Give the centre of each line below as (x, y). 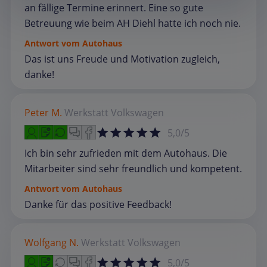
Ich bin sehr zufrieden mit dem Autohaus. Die (126, 153)
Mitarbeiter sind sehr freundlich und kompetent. (133, 168)
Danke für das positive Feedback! (98, 204)
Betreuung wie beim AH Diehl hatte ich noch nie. (133, 23)
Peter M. (43, 112)
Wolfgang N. (52, 242)
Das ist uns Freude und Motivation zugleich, (122, 59)
